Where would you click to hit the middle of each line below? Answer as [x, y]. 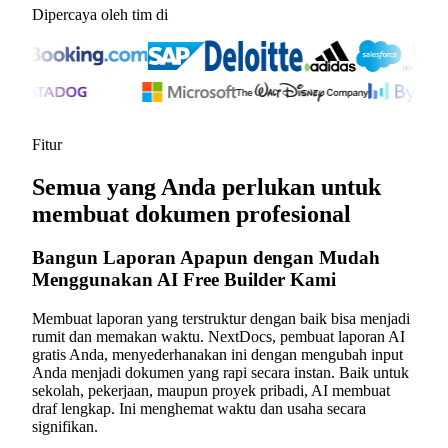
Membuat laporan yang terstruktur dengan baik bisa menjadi [221, 319]
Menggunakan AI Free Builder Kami [184, 280]
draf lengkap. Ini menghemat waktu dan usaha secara [199, 409]
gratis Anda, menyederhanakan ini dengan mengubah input [217, 355]
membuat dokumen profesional [191, 213]
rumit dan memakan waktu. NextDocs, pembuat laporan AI [218, 337]
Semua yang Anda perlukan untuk [206, 186]
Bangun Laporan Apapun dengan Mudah [206, 258]
